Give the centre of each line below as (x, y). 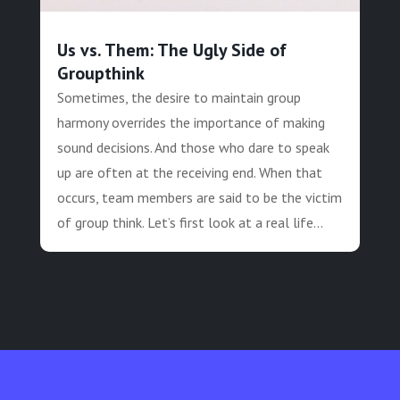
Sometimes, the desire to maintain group (179, 98)
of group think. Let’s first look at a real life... (190, 223)
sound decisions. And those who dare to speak (193, 148)
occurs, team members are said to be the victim (199, 198)
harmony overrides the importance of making (191, 123)
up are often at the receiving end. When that (189, 173)
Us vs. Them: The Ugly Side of (171, 50)
